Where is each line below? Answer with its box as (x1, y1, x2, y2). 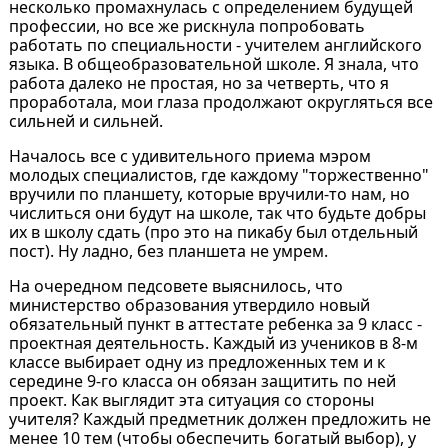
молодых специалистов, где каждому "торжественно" (8, 164, 429, 187)
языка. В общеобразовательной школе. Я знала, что (8, 53, 419, 76)
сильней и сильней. (8, 110, 163, 133)
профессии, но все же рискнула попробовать (8, 15, 365, 38)
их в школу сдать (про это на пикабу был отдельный (8, 221, 418, 244)
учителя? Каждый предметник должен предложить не (8, 408, 431, 431)
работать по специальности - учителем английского (8, 34, 422, 57)
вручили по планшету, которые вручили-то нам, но (8, 183, 410, 206)
